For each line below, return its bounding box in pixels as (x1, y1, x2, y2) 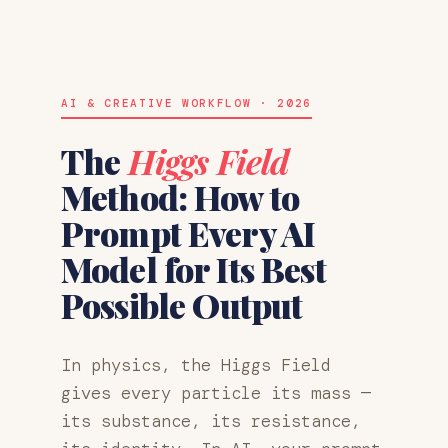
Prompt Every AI (61, 209, 316, 256)
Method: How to (61, 173, 300, 220)
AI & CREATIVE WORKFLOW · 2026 (61, 96, 312, 111)
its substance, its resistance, (61, 409, 361, 432)
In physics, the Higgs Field (61, 353, 331, 376)
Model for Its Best (61, 245, 326, 292)
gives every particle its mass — (61, 381, 371, 404)
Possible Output (61, 281, 303, 328)
